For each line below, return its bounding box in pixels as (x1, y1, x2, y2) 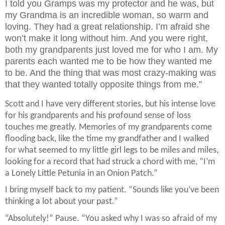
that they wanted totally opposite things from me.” (5, 79, 207, 89)
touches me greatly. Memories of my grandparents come (5, 122, 212, 132)
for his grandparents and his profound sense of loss (5, 110, 191, 121)
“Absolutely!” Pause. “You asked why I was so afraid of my (5, 214, 217, 224)
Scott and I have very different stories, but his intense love (5, 99, 215, 109)
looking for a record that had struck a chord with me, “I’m (5, 157, 215, 167)
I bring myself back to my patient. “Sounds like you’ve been (5, 185, 219, 195)
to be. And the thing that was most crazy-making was (5, 67, 216, 78)
